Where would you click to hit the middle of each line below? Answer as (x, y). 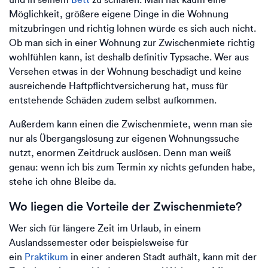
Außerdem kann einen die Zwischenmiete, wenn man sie (131, 124)
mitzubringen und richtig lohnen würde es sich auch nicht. (133, 28)
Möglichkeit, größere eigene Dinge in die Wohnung (119, 14)
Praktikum (46, 257)
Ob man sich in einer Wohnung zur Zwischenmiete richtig (132, 43)
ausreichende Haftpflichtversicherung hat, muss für (118, 86)
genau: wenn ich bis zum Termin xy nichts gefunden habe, (132, 167)
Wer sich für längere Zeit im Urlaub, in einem (105, 228)
